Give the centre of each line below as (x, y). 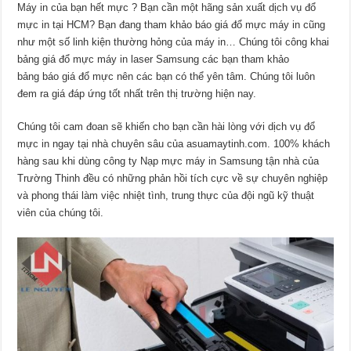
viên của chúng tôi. (61, 213)
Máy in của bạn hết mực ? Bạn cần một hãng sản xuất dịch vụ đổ (167, 8)
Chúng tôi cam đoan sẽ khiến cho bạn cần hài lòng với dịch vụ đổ (166, 127)
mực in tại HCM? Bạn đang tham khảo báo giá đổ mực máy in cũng (172, 25)
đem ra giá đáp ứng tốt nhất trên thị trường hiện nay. (137, 94)
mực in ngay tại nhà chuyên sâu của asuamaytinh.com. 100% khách (174, 144)
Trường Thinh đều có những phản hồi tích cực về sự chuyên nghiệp (173, 179)
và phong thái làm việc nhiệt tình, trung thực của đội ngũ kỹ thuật (166, 196)
